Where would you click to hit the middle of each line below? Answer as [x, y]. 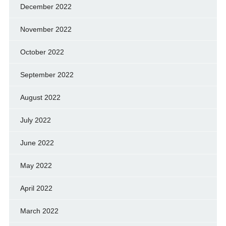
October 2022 [42, 52]
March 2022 [39, 211]
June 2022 [37, 143]
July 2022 [35, 120]
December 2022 [46, 7]
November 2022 [46, 30]
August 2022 [40, 98]
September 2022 [47, 75]
